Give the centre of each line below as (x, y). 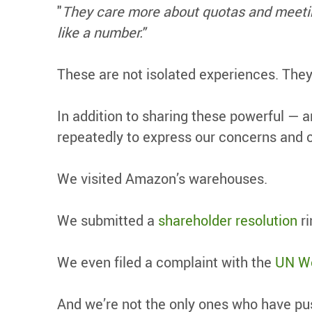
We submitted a (108, 220)
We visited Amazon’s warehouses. (162, 179)
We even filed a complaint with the (166, 262)
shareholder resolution (228, 220)
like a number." (101, 32)
